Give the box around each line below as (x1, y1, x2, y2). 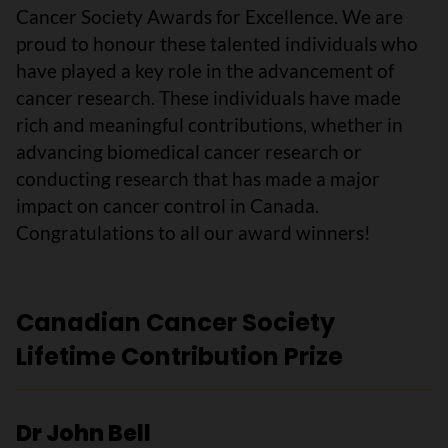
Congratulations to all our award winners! (16, 221, 371, 244)
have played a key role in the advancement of (16, 59, 394, 82)
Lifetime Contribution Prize (16, 340, 343, 373)
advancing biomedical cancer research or (16, 140, 362, 163)
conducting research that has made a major (16, 167, 380, 190)
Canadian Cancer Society (16, 306, 335, 339)
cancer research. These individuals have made (16, 86, 401, 109)
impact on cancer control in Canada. (16, 194, 323, 217)
